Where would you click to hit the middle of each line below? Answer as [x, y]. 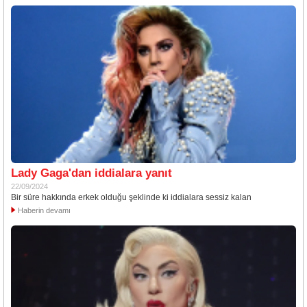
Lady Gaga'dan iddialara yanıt [91, 173]
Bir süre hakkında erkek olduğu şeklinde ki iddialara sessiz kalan [131, 197]
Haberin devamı [44, 210]
